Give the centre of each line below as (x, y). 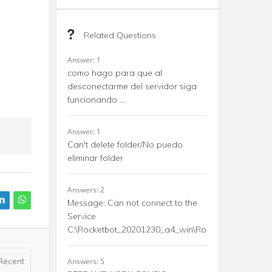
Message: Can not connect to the (132, 203)
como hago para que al (115, 73)
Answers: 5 (86, 261)
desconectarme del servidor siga (132, 86)
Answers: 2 (86, 190)
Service (82, 216)
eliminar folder (95, 158)
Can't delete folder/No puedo (125, 144)
